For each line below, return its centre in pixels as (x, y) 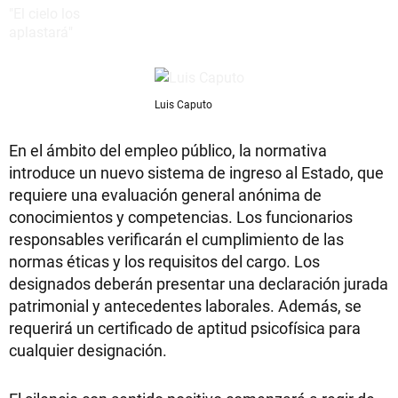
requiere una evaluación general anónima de (165, 195)
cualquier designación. (88, 350)
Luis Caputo (183, 104)
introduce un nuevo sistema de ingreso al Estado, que (196, 172)
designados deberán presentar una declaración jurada (199, 283)
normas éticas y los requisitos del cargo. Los (164, 261)
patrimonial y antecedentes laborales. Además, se (185, 306)
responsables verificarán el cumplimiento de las (176, 239)
